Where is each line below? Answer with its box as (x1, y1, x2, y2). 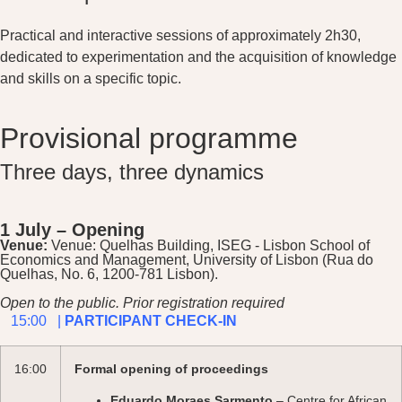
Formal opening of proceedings (74, 361, 268, 376)
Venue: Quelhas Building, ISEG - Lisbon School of (51, 238, 370, 254)
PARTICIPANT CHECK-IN (65, 313, 237, 329)
